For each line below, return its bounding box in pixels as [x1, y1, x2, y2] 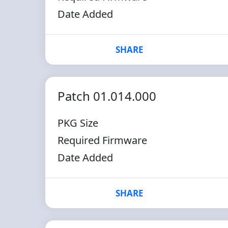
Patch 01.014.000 [57, 88, 156, 104]
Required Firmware [57, 133, 147, 147]
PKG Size [57, 116, 98, 130]
